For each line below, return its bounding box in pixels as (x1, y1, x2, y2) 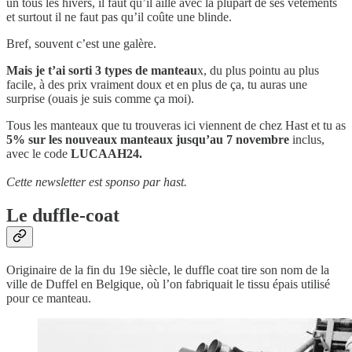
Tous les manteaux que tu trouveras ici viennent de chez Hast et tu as (6, 118, 346, 132)
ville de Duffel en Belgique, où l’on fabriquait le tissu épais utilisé (6, 277, 330, 291)
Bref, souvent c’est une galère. (6, 36, 156, 50)
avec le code (6, 146, 71, 160)
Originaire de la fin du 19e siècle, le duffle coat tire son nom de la (6, 262, 329, 277)
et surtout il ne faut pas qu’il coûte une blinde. (6, 9, 232, 24)
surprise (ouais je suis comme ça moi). (6, 91, 194, 105)
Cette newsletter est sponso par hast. (6, 174, 187, 189)
